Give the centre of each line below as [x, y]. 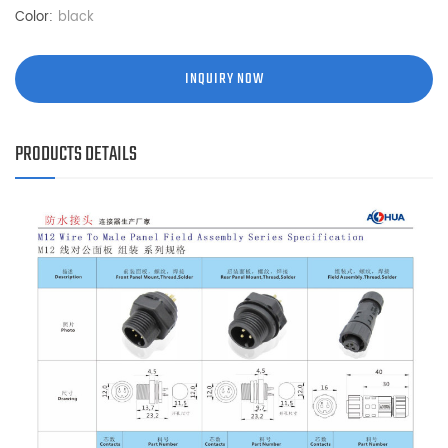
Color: [34, 17]
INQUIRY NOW [224, 78]
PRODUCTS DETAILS [76, 154]
